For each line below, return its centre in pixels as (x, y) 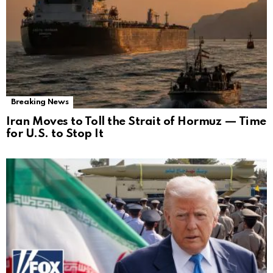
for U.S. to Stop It (55, 134)
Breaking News (40, 102)
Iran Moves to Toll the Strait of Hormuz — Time (136, 122)
